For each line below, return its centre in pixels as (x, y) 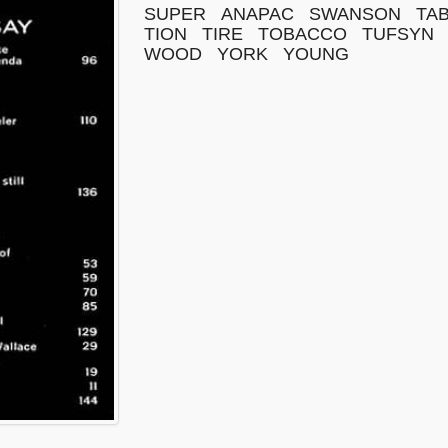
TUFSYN (398, 34)
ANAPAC (257, 14)
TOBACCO (302, 34)
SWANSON (355, 14)
